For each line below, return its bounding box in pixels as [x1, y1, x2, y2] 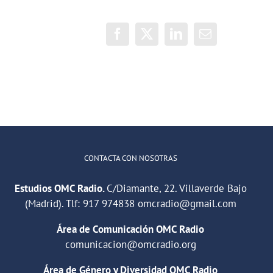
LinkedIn [175, 32, 221, 46]
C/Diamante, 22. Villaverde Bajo [106, 182, 247, 196]
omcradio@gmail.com [137, 197, 236, 211]
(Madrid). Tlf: [24, 197, 83, 211]
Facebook [116, 32, 165, 46]
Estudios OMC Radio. [14, 182, 107, 196]
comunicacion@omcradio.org [65, 238, 196, 252]
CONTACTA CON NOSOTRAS [83, 153, 177, 164]
